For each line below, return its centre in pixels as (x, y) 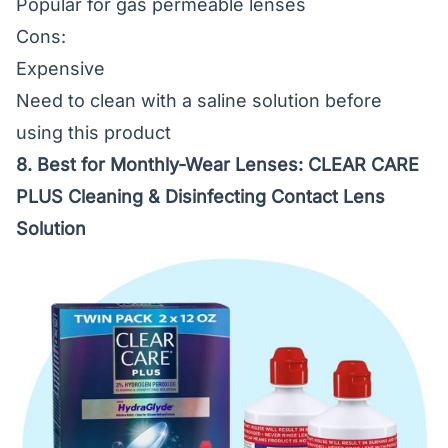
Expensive (60, 68)
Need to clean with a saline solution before (199, 100)
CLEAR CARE (363, 164)
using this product (93, 132)
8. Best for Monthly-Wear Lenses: (162, 164)
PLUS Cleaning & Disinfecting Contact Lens (200, 196)
